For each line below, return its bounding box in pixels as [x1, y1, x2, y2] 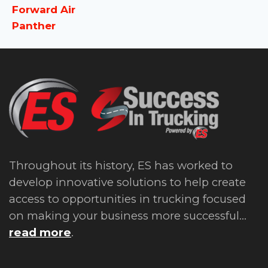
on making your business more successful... [9, 209, 246, 223]
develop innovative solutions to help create [9, 175, 246, 189]
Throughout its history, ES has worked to [9, 159, 233, 172]
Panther [12, 19, 56, 32]
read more [9, 226, 71, 239]
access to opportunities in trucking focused [9, 192, 246, 206]
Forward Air [12, 3, 75, 16]
